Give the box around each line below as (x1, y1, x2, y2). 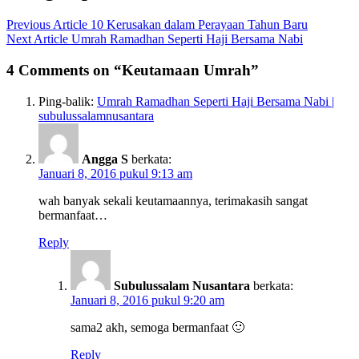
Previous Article (6, 18, 87, 32)
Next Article (6, 32, 68, 46)
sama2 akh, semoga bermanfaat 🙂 (71, 320, 244, 334)
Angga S (82, 151, 128, 166)
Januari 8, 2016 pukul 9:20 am (71, 292, 224, 307)
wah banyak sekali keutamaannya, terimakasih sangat (38, 193, 308, 208)
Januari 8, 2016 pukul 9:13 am (38, 166, 192, 180)
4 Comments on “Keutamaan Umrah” (6, 62, 259, 79)
